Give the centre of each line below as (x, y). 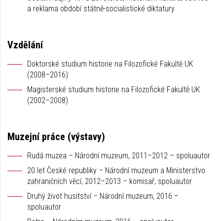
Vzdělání (25, 45)
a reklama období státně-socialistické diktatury (101, 9)
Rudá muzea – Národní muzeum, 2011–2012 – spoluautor (119, 156)
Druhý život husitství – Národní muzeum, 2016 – (103, 196)
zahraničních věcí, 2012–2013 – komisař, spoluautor (110, 181)
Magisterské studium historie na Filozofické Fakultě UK (113, 90)
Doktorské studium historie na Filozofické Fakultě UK (110, 64)
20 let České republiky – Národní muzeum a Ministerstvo (116, 170)
